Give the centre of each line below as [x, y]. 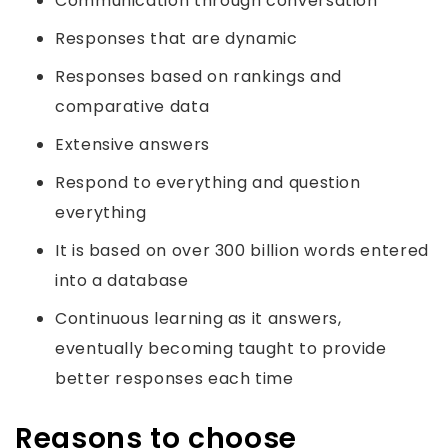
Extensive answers [132, 144]
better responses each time [174, 378]
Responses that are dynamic [176, 38]
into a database [122, 280]
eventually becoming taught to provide [221, 348]
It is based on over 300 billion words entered [242, 250]
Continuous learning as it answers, [198, 318]
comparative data [132, 106]
